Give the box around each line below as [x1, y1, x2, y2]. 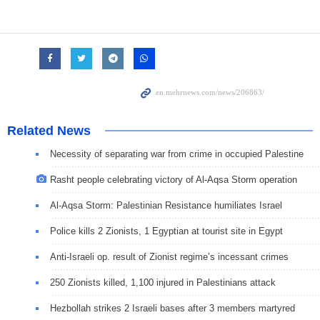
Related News [7, 124, 91, 139]
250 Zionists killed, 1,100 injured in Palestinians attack [50, 277, 276, 289]
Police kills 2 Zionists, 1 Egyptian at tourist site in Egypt [50, 226, 283, 237]
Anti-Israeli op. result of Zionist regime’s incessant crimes [50, 251, 289, 263]
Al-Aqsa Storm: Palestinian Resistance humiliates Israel [50, 200, 282, 211]
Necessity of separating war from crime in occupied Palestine [50, 149, 304, 160]
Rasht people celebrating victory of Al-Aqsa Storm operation [50, 174, 297, 186]
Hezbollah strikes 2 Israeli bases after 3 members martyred [50, 303, 295, 314]
